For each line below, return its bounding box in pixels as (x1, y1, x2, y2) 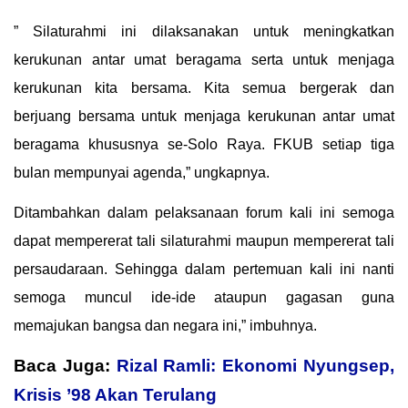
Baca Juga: (14, 355, 117, 375)
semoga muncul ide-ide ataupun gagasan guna (14, 289, 394, 305)
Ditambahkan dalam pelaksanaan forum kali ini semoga (14, 204, 394, 220)
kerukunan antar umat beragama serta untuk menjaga (14, 52, 394, 68)
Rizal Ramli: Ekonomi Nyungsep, (116, 355, 395, 375)
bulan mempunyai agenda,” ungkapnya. (14, 165, 270, 181)
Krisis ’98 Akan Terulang (14, 384, 217, 404)
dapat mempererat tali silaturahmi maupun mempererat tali (14, 232, 394, 249)
